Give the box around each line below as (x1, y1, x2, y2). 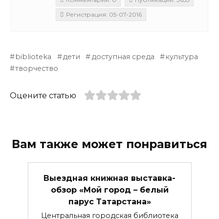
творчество (15, 64, 59, 73)
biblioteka (15, 52, 52, 62)
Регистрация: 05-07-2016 (66, 11, 142, 19)
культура (165, 52, 198, 62)
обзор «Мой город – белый (50, 185, 169, 195)
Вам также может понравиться (12, 137, 207, 151)
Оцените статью (10, 91, 76, 101)
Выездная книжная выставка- (44, 173, 175, 183)
